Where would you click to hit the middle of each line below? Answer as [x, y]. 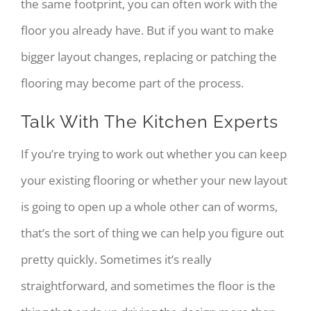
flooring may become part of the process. [132, 83]
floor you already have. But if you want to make [147, 30]
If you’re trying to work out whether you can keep [153, 154]
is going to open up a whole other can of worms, [149, 207]
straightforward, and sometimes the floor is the [148, 286]
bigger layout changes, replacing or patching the [149, 56]
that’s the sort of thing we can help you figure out [152, 233]
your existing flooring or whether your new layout [154, 180]
